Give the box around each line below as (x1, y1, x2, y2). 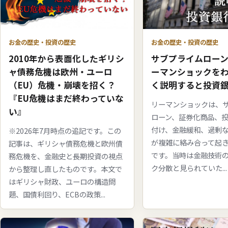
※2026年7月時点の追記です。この (9, 125, 121, 136)
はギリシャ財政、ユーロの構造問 (9, 176, 116, 187)
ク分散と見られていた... (151, 162, 227, 173)
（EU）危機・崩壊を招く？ (9, 78, 116, 91)
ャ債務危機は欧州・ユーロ (9, 65, 112, 78)
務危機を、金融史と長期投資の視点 (9, 150, 123, 161)
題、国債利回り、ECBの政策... (9, 188, 105, 199)
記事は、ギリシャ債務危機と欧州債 (9, 137, 123, 149)
